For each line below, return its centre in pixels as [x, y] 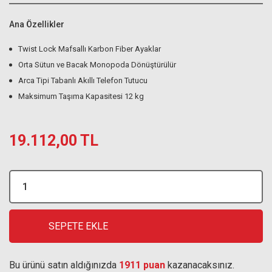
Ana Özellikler [37, 24]
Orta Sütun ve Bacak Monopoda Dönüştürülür [97, 65]
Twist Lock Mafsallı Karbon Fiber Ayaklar [90, 49]
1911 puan [142, 265]
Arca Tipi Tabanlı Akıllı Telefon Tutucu [83, 80]
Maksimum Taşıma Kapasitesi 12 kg [81, 96]
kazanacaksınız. [200, 265]
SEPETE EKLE [78, 226]
